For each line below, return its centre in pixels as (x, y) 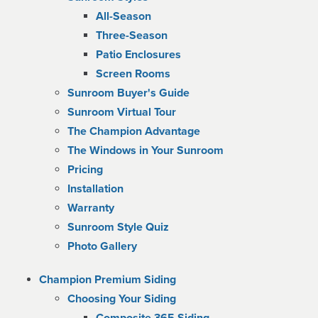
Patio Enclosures (138, 55)
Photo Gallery (102, 246)
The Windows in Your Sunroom (146, 150)
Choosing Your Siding (122, 299)
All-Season (124, 16)
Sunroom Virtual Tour (122, 112)
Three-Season (132, 35)
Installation (95, 189)
